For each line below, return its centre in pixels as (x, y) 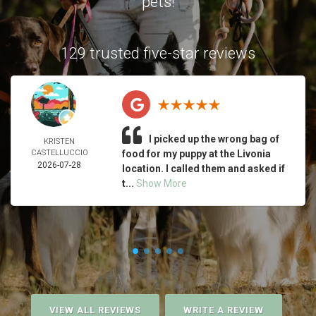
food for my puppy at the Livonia (196, 154)
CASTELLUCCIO (59, 153)
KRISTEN (60, 141)
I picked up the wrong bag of (214, 139)
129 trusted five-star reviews (158, 53)
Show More (161, 183)
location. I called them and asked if (203, 169)
